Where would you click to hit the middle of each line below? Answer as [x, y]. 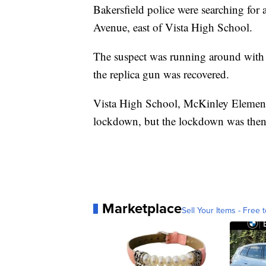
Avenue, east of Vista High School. [173, 27]
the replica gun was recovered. [161, 74]
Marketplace [142, 209]
